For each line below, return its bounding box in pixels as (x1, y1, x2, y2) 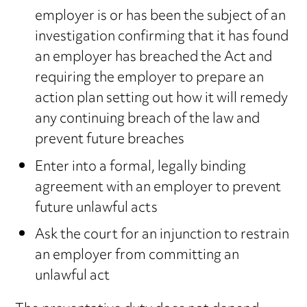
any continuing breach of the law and (34, 106, 260, 134)
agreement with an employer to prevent (34, 173, 281, 202)
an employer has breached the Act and (34, 44, 272, 73)
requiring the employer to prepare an (34, 64, 264, 93)
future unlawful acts (34, 194, 158, 223)
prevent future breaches (34, 126, 184, 155)
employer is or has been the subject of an (34, 3, 286, 32)
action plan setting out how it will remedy (34, 85, 288, 114)
